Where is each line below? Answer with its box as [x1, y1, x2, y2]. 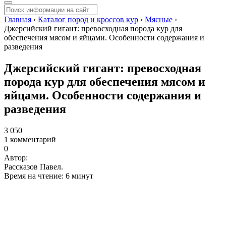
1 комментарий [4, 135, 56, 144]
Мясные [145, 15, 173, 24]
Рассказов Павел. [4, 162, 63, 171]
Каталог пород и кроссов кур [38, 15, 138, 24]
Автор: [4, 153, 28, 162]
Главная [4, 15, 31, 24]
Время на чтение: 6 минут [4, 171, 93, 180]
